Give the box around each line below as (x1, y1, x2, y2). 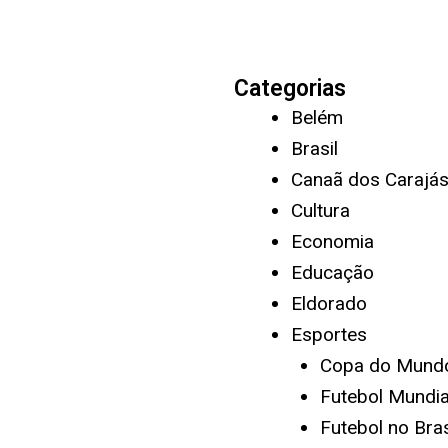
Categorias (234, 75, 346, 102)
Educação (291, 261, 374, 284)
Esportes (291, 323, 367, 346)
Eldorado (291, 292, 367, 315)
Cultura (291, 199, 350, 222)
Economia (291, 230, 374, 253)
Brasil (291, 137, 338, 160)
